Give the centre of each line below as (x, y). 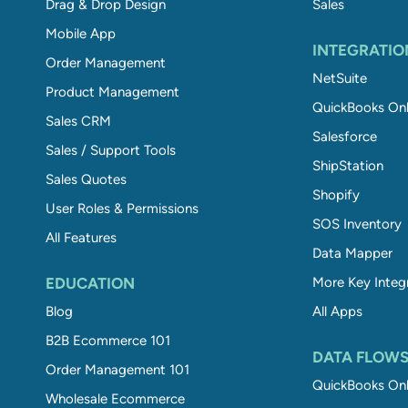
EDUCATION (90, 283)
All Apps (337, 311)
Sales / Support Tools (111, 150)
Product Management (112, 92)
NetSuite (339, 78)
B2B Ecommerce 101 (108, 340)
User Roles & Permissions (122, 208)
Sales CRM (78, 121)
